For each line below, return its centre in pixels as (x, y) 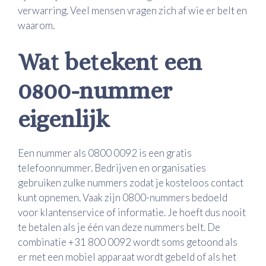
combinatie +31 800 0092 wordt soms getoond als (128, 242)
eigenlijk (64, 119)
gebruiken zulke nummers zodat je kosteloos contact (131, 182)
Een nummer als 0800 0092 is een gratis (105, 153)
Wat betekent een (110, 62)
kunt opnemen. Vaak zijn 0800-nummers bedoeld (123, 197)
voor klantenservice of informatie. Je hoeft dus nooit (132, 212)
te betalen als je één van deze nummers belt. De (119, 227)
